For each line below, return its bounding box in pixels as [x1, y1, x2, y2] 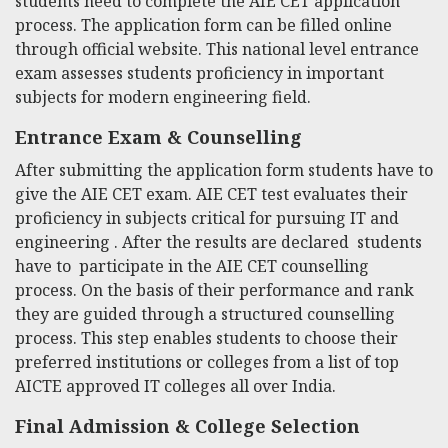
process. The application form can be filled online [15, 13, 392, 36]
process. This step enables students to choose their [15, 326, 398, 349]
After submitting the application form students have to [15, 158, 433, 181]
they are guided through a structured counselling [15, 302, 395, 325]
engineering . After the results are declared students [15, 230, 422, 253]
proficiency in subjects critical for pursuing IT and [15, 206, 399, 229]
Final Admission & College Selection [15, 413, 360, 438]
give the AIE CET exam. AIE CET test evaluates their [15, 182, 408, 205]
